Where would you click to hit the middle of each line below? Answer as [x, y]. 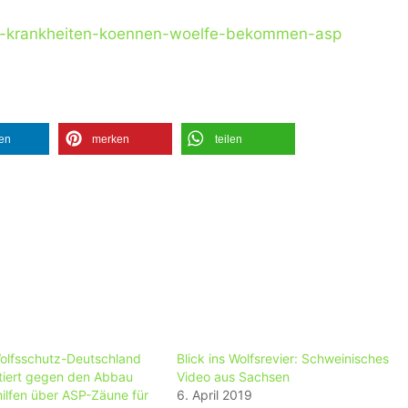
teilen [229, 139]
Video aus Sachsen [233, 376]
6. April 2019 [214, 394]
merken [111, 139]
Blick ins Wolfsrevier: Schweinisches [282, 358]
